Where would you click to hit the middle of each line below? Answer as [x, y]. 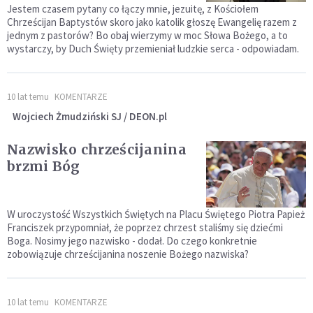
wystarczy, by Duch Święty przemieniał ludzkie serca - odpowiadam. [153, 49]
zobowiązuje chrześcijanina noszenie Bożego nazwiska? [128, 254]
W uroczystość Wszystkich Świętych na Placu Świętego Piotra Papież [156, 214]
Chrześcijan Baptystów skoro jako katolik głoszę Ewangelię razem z [152, 22]
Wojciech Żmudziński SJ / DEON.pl [90, 117]
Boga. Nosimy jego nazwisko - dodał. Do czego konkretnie [132, 241]
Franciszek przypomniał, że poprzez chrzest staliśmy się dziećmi [145, 228]
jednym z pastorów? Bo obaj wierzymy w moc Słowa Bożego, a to [147, 36]
